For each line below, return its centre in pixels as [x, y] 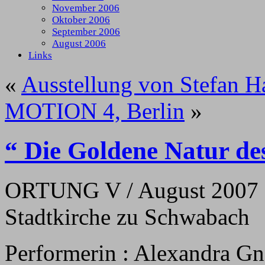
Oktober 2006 [81, 20]
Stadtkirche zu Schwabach [127, 217]
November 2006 [86, 8]
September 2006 [86, 32]
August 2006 [79, 44]
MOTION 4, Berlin [95, 111]
